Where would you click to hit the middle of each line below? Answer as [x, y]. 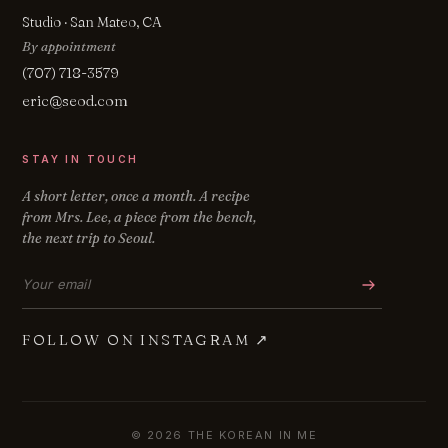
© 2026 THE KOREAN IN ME [224, 435]
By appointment [69, 46]
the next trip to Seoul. [89, 238]
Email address [67, 276]
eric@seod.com [75, 100]
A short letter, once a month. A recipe [136, 196]
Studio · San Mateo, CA [92, 22]
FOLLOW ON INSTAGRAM [139, 339]
